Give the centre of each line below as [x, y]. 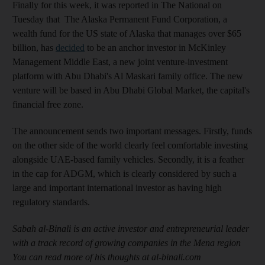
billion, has [34, 47]
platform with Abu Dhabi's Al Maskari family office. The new [128, 76]
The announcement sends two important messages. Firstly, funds [132, 131]
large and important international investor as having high [117, 188]
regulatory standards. [51, 202]
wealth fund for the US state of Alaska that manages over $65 [127, 33]
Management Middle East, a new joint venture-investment [120, 62]
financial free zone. [48, 104]
